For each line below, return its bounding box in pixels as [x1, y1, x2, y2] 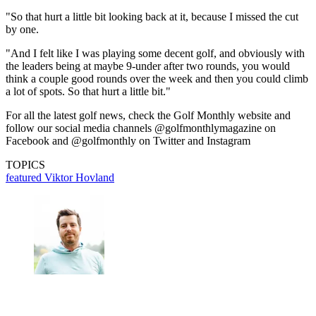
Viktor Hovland [44, 171, 114, 184]
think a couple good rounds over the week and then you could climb [6, 73, 308, 85]
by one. [6, 23, 39, 36]
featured [6, 171, 44, 184]
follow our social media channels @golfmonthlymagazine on [6, 122, 276, 135]
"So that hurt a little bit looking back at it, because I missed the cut [6, 11, 298, 23]
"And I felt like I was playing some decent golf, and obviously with [6, 47, 305, 60]
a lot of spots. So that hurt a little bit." [6, 85, 171, 98]
